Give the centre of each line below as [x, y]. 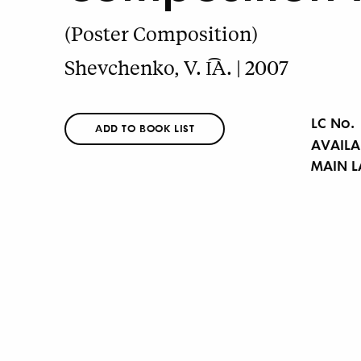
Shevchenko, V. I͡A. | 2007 [176, 68]
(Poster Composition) [161, 33]
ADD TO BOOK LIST [145, 127]
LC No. [333, 121]
